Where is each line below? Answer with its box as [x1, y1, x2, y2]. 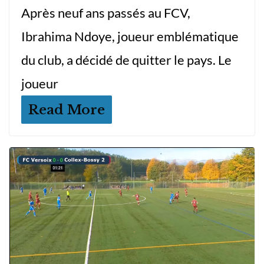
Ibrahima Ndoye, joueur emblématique [21, 28, 239, 45]
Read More [28, 101, 105, 118]
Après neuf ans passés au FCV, [21, 5, 190, 21]
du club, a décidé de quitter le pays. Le [21, 52, 232, 68]
